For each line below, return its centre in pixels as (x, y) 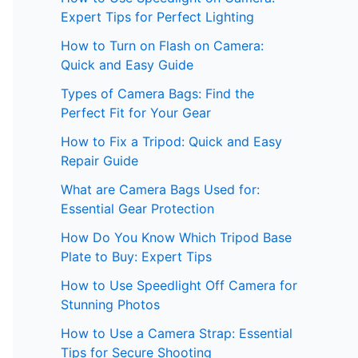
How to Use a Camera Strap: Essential (177, 334)
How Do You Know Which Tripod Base (176, 238)
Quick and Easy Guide (127, 65)
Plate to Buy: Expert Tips (136, 257)
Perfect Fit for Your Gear (136, 113)
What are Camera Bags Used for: (160, 190)
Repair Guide (99, 161)
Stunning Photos (110, 305)
